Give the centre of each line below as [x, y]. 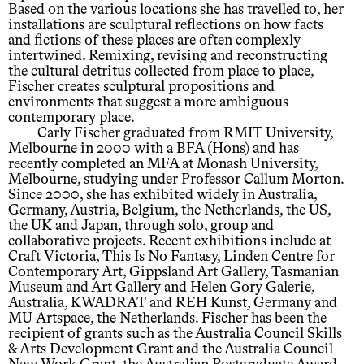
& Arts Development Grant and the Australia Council [171, 350]
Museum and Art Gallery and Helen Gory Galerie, [161, 288]
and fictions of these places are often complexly [154, 41]
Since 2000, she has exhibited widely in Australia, [162, 195]
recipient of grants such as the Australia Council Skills [175, 334]
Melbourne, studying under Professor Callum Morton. [176, 180]
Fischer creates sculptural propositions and [141, 87]
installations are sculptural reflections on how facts [166, 26]
